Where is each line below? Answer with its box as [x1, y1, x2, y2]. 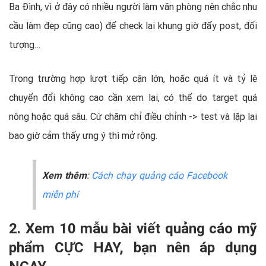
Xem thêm [42, 169, 87, 181]
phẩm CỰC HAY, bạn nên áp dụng [9, 238, 257, 256]
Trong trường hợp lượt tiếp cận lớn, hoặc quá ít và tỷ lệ [9, 72, 257, 84]
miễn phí [42, 188, 78, 200]
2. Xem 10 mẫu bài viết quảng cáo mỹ [9, 219, 257, 237]
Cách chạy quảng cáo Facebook [91, 169, 228, 181]
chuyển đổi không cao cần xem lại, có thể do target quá [9, 91, 257, 103]
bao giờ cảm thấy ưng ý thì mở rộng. [9, 129, 157, 141]
